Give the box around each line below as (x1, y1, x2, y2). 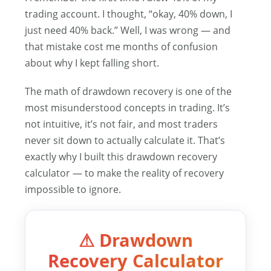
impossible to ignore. (25, 183, 122, 196)
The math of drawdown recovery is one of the (25, 85, 232, 98)
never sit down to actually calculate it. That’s (25, 134, 226, 147)
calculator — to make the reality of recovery (25, 166, 224, 180)
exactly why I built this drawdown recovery (25, 150, 218, 163)
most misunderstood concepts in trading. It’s (25, 101, 230, 114)
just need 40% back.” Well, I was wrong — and (25, 24, 231, 37)
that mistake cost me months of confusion (25, 40, 218, 53)
